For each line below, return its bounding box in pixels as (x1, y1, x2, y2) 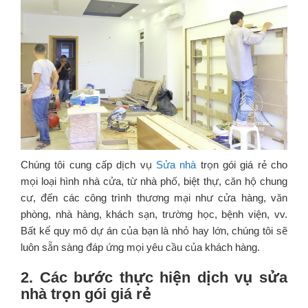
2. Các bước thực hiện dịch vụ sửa (21, 269, 287, 287)
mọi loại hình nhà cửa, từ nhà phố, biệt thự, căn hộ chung (21, 175, 287, 188)
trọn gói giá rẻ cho (196, 159, 288, 171)
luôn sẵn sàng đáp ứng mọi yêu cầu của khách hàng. (21, 241, 260, 254)
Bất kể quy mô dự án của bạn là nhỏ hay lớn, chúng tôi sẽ (21, 225, 287, 237)
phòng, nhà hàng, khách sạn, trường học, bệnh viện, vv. (21, 208, 287, 221)
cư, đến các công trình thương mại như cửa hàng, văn (21, 192, 287, 204)
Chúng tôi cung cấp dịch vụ (21, 159, 156, 171)
